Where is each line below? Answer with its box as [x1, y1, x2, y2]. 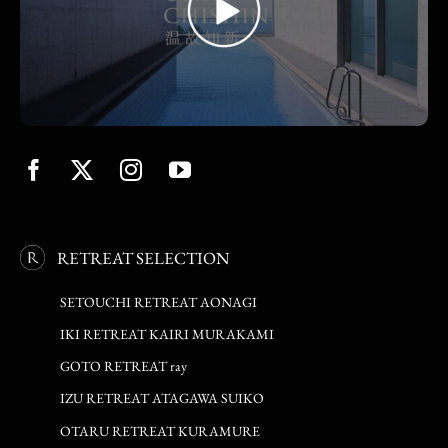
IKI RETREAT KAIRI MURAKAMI [60, 324, 274, 343]
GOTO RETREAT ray [60, 356, 187, 375]
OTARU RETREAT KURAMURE [60, 421, 260, 440]
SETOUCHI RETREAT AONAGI [60, 292, 257, 311]
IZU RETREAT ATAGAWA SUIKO [60, 388, 264, 407]
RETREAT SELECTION [57, 246, 229, 269]
